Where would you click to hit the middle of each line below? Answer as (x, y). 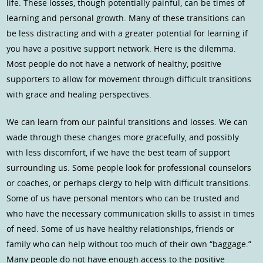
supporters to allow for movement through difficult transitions (129, 79)
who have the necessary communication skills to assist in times (131, 214)
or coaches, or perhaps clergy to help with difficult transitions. (129, 183)
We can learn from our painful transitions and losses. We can (127, 122)
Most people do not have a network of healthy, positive (114, 64)
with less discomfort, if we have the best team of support (119, 153)
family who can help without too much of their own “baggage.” (129, 244)
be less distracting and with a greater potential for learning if (127, 33)
